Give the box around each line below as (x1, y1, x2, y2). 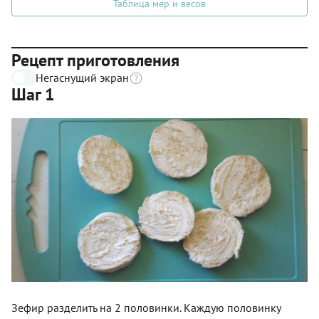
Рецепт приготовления (11, 49, 179, 71)
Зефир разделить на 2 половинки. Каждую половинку (11, 300, 281, 315)
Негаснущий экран (36, 70, 129, 85)
